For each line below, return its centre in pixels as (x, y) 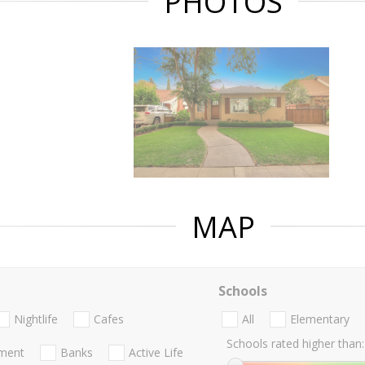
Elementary (319, 319)
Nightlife (36, 319)
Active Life (156, 353)
